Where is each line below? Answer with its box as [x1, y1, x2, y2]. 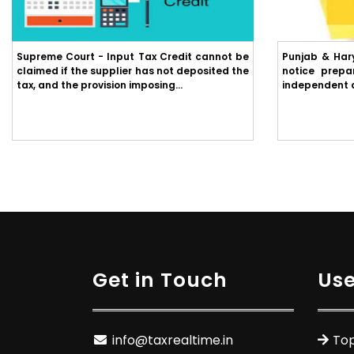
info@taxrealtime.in [112, 331, 233, 349]
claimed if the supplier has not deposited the [17, 64, 249, 77]
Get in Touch [92, 266, 228, 294]
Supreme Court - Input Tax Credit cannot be [17, 50, 249, 63]
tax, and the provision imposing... [17, 78, 183, 92]
